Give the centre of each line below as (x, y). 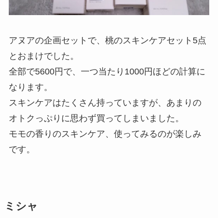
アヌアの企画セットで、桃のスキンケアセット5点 (107, 41)
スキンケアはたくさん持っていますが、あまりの (105, 103)
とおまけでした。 (44, 56)
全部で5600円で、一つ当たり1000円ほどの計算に (107, 72)
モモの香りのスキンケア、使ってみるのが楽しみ (105, 134)
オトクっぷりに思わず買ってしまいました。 (96, 118)
